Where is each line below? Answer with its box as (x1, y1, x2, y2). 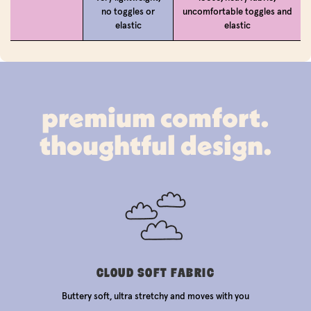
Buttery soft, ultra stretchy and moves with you (62, 289, 249, 302)
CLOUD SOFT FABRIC (96, 266, 215, 278)
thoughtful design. (39, 127, 272, 162)
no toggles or (101, 5, 155, 17)
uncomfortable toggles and (182, 5, 292, 17)
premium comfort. (42, 99, 269, 134)
